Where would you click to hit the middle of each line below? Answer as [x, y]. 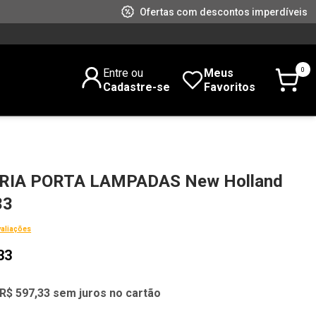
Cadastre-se [136, 87]
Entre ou [123, 73]
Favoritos [229, 87]
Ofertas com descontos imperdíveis [224, 12]
